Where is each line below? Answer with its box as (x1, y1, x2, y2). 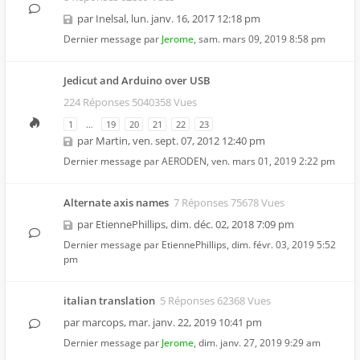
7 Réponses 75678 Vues (174, 195, 284, 210)
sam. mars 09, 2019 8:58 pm (198, 32, 325, 46)
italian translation (63, 293, 155, 308)
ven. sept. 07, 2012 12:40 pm (133, 133, 265, 148)
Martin (96, 133, 128, 148)
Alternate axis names (63, 195, 169, 210)
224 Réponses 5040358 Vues (63, 95, 197, 109)
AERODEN (162, 154, 207, 168)
